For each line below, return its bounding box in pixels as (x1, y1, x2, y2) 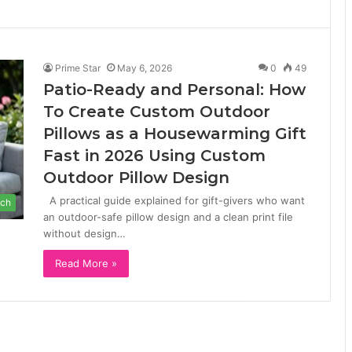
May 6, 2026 (117, 62, 172, 74)
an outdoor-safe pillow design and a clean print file (43, 211, 293, 223)
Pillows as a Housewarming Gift (43, 124, 306, 143)
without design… (43, 227, 126, 240)
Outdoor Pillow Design (43, 168, 229, 187)
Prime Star (55, 62, 101, 74)
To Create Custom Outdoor (43, 102, 270, 121)
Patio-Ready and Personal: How (43, 80, 306, 99)
